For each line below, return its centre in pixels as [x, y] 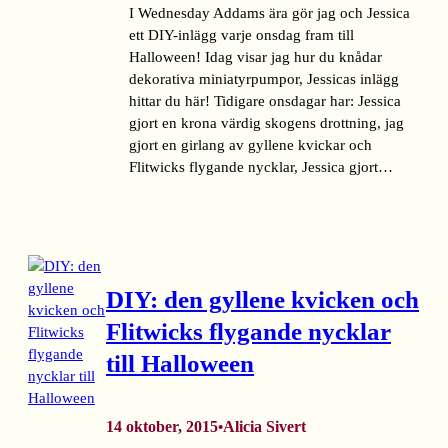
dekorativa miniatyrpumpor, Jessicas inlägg [264, 79]
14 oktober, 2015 [162, 426]
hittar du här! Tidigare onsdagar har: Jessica [265, 101]
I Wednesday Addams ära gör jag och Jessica [269, 13]
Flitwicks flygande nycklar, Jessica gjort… [261, 167]
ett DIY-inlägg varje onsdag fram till [241, 35]
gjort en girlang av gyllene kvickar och [250, 145]
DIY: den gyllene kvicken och [262, 300]
